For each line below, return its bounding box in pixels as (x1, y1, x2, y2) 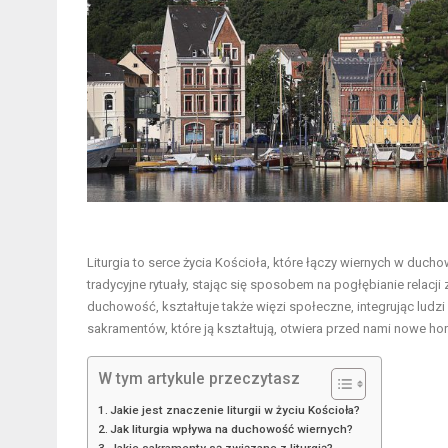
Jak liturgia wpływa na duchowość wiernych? (110, 421, 354, 436)
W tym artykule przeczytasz (98, 369, 300, 388)
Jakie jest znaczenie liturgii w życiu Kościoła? (110, 402, 361, 417)
